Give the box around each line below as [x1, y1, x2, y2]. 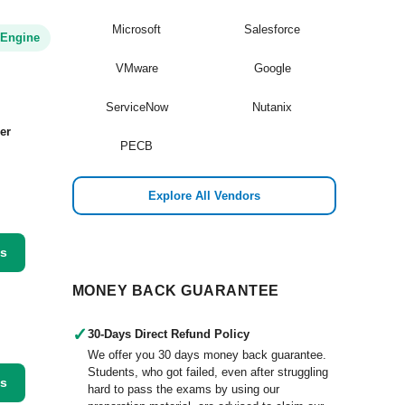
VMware [115, 61, 158, 75]
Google [253, 61, 291, 75]
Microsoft [112, 23, 161, 36]
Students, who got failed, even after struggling [88, 365, 328, 379]
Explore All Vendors [148, 189, 260, 202]
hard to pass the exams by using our [88, 382, 279, 396]
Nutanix [252, 100, 292, 114]
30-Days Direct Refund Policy [88, 327, 250, 341]
